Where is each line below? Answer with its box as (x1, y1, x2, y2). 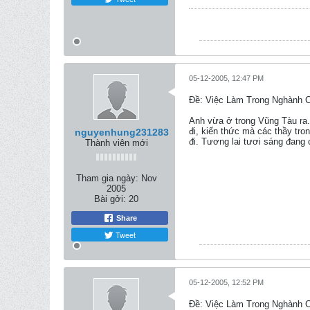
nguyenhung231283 (75, 127, 169, 138)
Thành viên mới (84, 138, 148, 148)
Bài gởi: (94, 194, 126, 204)
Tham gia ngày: (75, 173, 138, 183)
